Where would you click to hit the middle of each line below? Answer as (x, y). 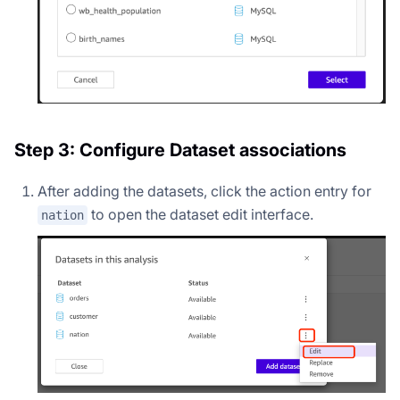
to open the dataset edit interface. (200, 214)
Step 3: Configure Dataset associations (180, 150)
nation (62, 216)
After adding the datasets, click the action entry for (204, 191)
